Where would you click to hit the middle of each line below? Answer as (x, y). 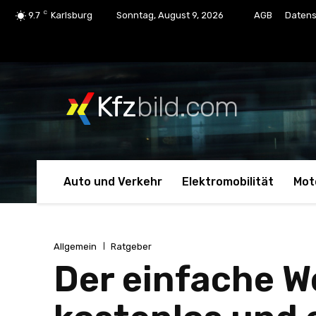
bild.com (187, 107)
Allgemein (75, 247)
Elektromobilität (228, 181)
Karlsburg (72, 15)
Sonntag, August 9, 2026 (170, 15)
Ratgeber (131, 247)
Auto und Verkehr (113, 181)
